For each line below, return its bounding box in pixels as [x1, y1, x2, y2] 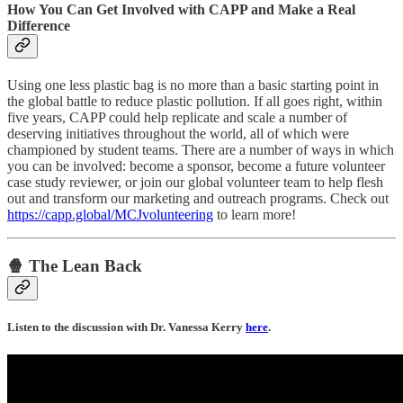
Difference [7, 17, 70, 33]
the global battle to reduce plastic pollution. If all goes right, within [7, 94, 382, 110]
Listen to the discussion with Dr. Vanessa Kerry [7, 319, 246, 334]
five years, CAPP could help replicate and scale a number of [7, 110, 347, 126]
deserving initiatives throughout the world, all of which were [7, 126, 349, 142]
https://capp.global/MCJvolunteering [7, 207, 213, 223]
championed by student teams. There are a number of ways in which [7, 142, 394, 158]
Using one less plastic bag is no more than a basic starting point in [7, 77, 379, 94]
